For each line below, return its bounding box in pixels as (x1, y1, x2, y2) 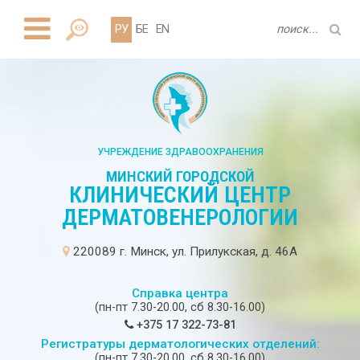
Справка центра (132, 286, 228, 301)
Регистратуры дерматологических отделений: (40, 337, 320, 352)
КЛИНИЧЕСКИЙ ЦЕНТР (69, 182, 291, 209)
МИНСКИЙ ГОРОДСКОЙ (105, 167, 255, 186)
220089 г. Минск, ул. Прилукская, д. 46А (70, 244, 297, 260)
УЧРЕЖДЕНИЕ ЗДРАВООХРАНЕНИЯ (96, 146, 264, 158)
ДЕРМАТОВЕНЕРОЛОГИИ (62, 204, 298, 231)
